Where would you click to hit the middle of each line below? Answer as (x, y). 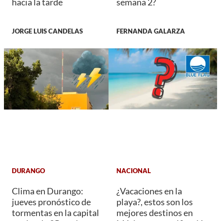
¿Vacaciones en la (149, 191)
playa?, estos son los (155, 202)
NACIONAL (134, 171)
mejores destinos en (155, 212)
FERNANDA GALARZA (151, 31)
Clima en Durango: (48, 191)
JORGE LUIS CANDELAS (47, 31)
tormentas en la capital (55, 212)
